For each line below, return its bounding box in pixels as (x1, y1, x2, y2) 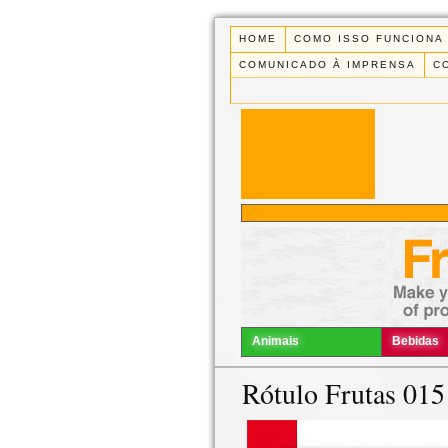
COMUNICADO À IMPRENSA (239, 58, 417, 70)
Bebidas (391, 334, 439, 349)
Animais (252, 334, 299, 349)
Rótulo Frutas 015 (242, 374, 445, 413)
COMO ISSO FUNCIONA (294, 33, 445, 45)
